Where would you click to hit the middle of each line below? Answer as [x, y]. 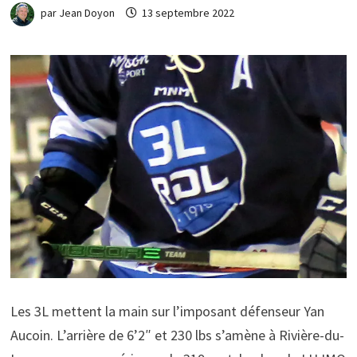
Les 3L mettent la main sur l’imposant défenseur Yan [167, 311]
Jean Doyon [86, 13]
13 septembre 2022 [188, 13]
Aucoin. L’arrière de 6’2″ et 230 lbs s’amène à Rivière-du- [177, 335]
